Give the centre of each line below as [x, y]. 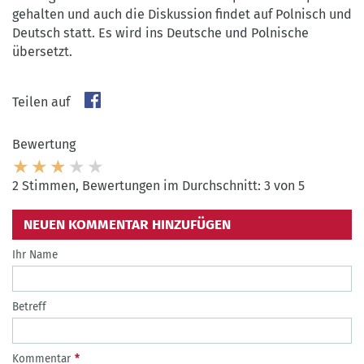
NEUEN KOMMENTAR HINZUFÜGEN [127, 225]
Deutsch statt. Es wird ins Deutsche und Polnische [160, 32]
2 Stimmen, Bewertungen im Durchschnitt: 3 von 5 [158, 186]
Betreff [29, 307]
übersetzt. [42, 51]
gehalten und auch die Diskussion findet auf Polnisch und [182, 14]
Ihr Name [35, 255]
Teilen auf [41, 102]
